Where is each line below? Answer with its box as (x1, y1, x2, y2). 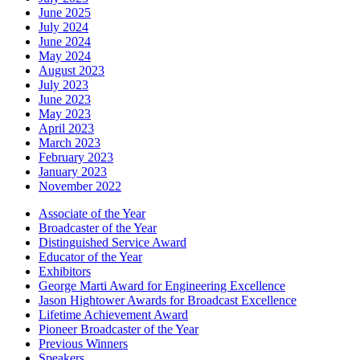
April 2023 (39, 121, 94, 135)
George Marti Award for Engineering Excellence (39, 278, 285, 292)
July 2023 (39, 77, 88, 92)
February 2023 (39, 149, 113, 164)
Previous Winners (39, 336, 128, 350)
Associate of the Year (39, 206, 145, 220)
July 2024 (39, 19, 88, 34)
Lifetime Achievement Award (39, 307, 188, 321)
